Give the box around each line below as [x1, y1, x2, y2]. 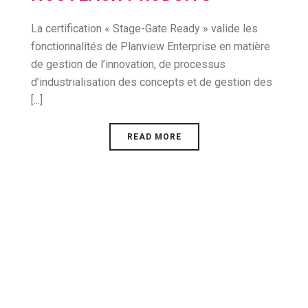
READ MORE [126, 132, 181, 142]
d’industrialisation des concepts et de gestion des [31, 76, 272, 89]
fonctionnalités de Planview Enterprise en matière [31, 40, 270, 53]
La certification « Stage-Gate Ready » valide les [31, 22, 258, 35]
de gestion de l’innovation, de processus [31, 58, 225, 71]
